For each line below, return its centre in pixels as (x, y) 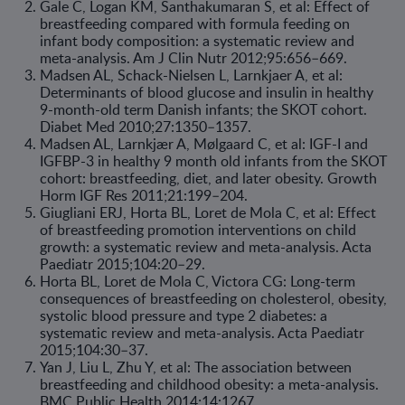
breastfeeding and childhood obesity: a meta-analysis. (209, 384)
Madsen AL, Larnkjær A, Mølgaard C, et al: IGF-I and (204, 144)
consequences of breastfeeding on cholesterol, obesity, (213, 298)
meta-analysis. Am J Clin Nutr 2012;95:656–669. (193, 58)
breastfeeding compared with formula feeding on (195, 24)
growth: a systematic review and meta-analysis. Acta (206, 247)
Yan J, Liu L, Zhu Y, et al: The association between (196, 367)
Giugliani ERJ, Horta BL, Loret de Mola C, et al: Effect (208, 212)
